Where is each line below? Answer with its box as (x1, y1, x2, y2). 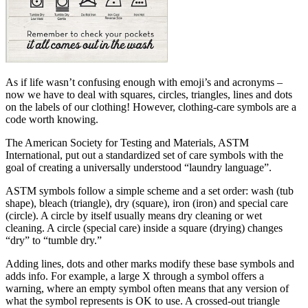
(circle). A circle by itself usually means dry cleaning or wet (5, 209, 262, 221)
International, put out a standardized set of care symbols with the (5, 148, 283, 161)
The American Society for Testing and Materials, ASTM (5, 136, 249, 148)
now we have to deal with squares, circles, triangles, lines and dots (5, 88, 292, 100)
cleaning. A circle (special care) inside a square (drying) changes (5, 221, 283, 234)
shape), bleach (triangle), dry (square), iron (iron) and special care (5, 197, 288, 209)
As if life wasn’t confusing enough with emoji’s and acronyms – (5, 76, 283, 88)
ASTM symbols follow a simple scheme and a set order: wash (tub (5, 184, 294, 197)
